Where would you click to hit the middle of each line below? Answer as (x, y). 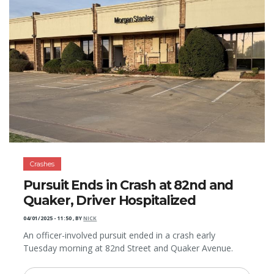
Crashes (43, 164)
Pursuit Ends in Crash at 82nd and (128, 185)
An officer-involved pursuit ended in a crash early (120, 235)
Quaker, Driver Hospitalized (110, 201)
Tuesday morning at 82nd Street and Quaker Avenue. (128, 248)
